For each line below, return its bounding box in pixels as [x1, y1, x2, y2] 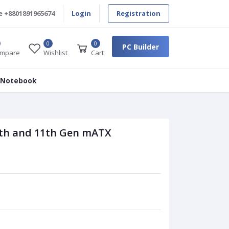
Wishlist [43, 48, 67, 58]
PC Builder [122, 41, 159, 52]
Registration [117, 9, 161, 18]
